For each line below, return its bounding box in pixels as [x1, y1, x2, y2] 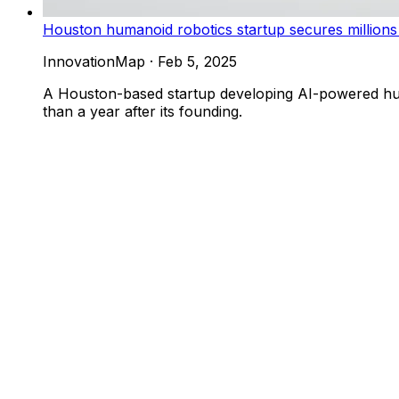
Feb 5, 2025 [158, 52, 237, 70]
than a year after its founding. [43, 102, 242, 120]
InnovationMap [43, 52, 145, 70]
